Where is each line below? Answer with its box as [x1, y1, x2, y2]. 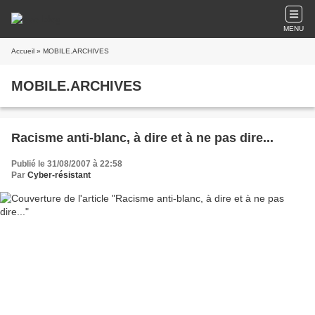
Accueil [11, 47, 34, 55]
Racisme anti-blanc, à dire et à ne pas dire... [11, 131, 274, 145]
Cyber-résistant [27, 170, 91, 180]
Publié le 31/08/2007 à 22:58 [11, 159, 122, 169]
